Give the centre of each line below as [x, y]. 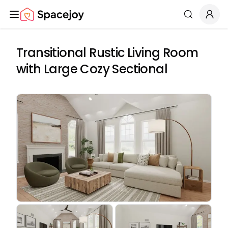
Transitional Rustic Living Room [107, 53]
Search [201, 19]
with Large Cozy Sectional [92, 69]
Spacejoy [38, 19]
